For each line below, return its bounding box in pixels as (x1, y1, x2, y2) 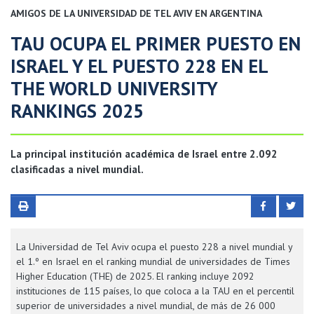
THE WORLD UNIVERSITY (11, 76, 217, 100)
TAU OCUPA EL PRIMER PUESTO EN (11, 32, 301, 55)
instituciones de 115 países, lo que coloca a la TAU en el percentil (16, 285, 294, 297)
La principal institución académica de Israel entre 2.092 (11, 147, 278, 161)
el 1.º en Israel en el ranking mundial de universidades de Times (16, 255, 290, 268)
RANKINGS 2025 (11, 99, 144, 123)
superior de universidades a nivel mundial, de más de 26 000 (16, 299, 275, 312)
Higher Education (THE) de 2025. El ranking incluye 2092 (16, 270, 254, 282)
